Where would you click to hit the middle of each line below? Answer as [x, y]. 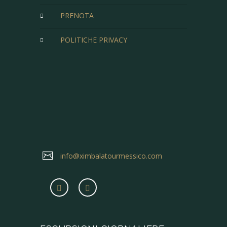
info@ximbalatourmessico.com [111, 156]
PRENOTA [79, 16]
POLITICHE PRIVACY [96, 40]
